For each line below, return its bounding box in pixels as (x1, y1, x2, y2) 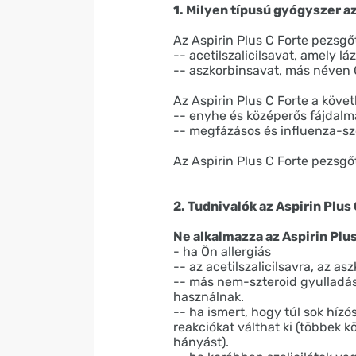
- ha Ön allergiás (173, 243, 271, 259)
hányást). (173, 334, 229, 350)
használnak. (173, 288, 244, 304)
